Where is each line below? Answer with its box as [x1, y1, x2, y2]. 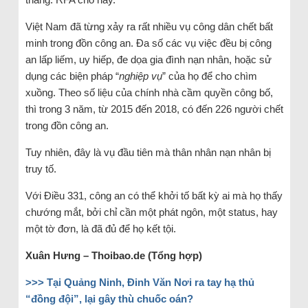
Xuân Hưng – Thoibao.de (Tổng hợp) [25, 250, 202, 262]
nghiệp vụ [118, 70, 162, 82]
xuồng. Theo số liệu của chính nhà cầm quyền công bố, [25, 87, 273, 99]
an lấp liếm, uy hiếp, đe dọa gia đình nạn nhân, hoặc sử [25, 54, 272, 66]
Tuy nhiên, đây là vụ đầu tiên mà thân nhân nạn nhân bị [25, 146, 271, 159]
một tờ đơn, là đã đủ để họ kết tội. [25, 223, 176, 235]
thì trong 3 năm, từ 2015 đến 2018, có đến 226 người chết [25, 103, 283, 115]
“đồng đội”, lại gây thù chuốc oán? [25, 293, 193, 305]
